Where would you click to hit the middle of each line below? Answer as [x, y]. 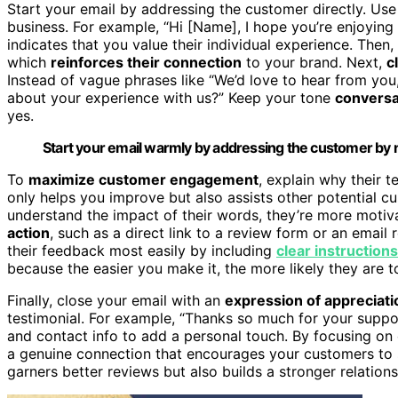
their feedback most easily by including [142, 251]
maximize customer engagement [143, 180]
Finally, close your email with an [116, 301]
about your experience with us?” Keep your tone [171, 98]
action [28, 233]
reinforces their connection [146, 63]
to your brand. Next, [314, 63]
